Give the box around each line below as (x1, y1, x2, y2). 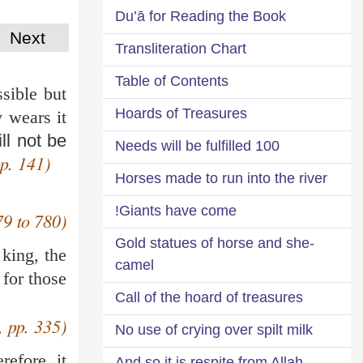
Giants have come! (119, 202, 237, 219)
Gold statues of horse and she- (115, 234, 314, 251)
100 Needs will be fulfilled (255, 137, 280, 154)
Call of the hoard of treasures (115, 288, 303, 305)
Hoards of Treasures (115, 105, 247, 122)
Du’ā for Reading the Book (115, 7, 286, 24)
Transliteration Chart (115, 40, 246, 57)
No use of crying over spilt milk (115, 321, 313, 338)
